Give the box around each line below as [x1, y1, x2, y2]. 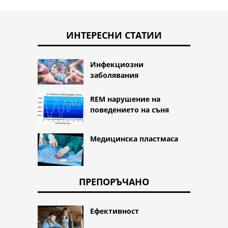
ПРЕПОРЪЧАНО [79, 176, 149, 188]
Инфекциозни [90, 60, 144, 70]
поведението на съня [90, 105, 169, 115]
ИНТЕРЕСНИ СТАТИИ [66, 29, 162, 42]
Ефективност [90, 206, 139, 216]
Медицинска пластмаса [90, 134, 178, 144]
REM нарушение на [90, 94, 160, 104]
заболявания [90, 70, 138, 80]
